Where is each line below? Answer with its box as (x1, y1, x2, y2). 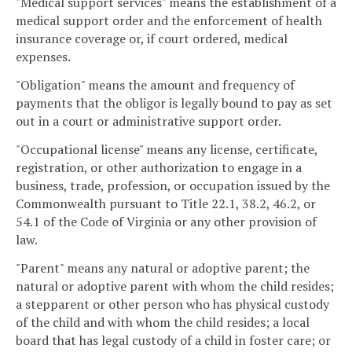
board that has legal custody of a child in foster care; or (16, 331, 331, 349)
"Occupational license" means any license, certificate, (16, 141, 317, 159)
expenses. (16, 48, 71, 66)
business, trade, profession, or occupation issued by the (16, 177, 330, 195)
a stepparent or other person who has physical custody (16, 295, 329, 313)
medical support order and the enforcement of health (16, 12, 322, 30)
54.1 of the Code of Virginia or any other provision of (16, 213, 317, 231)
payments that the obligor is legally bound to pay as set (16, 94, 332, 112)
